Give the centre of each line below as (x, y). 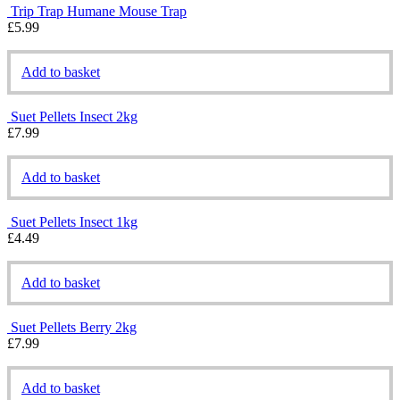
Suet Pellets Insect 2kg (74, 116)
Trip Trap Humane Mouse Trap (99, 11)
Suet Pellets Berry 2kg (74, 327)
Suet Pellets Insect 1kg (74, 221)
